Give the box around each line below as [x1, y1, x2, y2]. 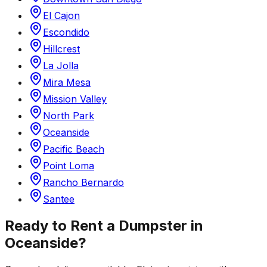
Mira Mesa [43, 76, 91, 89]
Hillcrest [43, 43, 80, 55]
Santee [43, 193, 74, 206]
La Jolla [43, 60, 79, 72]
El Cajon [43, 10, 80, 22]
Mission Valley [43, 93, 107, 105]
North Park [43, 110, 94, 122]
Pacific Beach [43, 143, 104, 156]
